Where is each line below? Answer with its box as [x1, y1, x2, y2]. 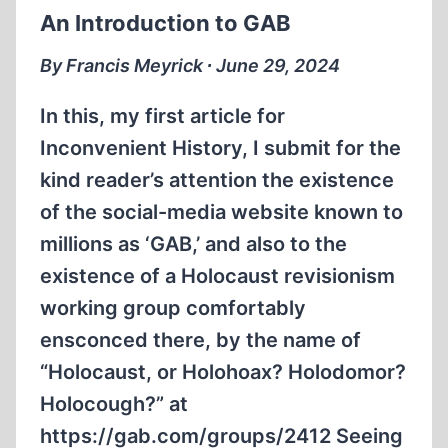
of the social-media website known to [40, 200, 403, 224]
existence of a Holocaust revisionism [40, 264, 395, 288]
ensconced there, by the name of [40, 328, 361, 352]
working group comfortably [40, 296, 306, 320]
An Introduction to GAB [40, 10, 291, 36]
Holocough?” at [40, 392, 188, 416]
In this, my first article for [40, 104, 285, 128]
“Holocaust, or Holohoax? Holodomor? [40, 360, 406, 384]
